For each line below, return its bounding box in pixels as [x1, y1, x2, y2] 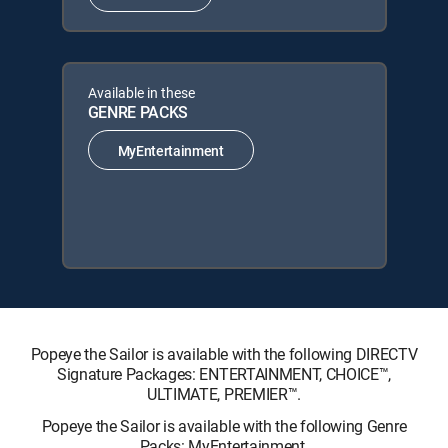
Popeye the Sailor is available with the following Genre [41, 415, 407, 437]
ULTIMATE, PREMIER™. [147, 383, 301, 405]
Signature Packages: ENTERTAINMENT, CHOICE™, [56, 363, 392, 385]
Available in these [87, 83, 195, 102]
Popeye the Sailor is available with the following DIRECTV [30, 343, 418, 365]
